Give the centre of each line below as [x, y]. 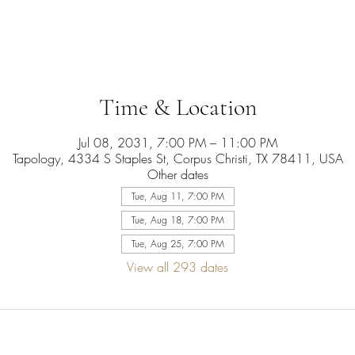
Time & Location [177, 107]
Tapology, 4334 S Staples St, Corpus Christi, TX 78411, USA [177, 158]
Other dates [177, 174]
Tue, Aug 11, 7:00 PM [177, 196]
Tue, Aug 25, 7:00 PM [177, 244]
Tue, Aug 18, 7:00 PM [177, 220]
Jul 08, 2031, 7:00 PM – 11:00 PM [177, 143]
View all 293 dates [177, 267]
